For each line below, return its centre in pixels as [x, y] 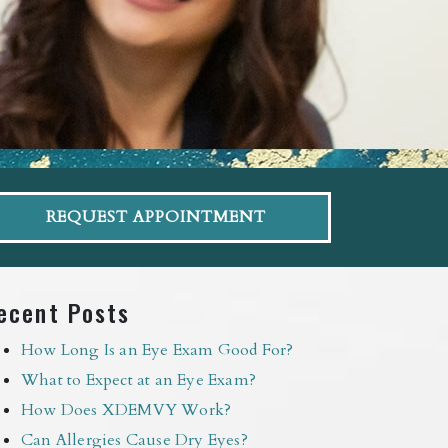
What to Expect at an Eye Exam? [138, 379]
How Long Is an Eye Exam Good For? [157, 349]
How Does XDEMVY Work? [126, 409]
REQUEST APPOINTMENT [156, 217]
